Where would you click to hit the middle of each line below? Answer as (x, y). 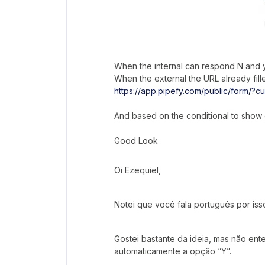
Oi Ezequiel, (138, 170)
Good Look (136, 140)
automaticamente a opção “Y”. (173, 251)
